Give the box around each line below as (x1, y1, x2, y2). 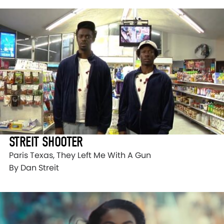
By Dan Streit (9, 162, 59, 174)
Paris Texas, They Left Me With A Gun (9, 149, 151, 161)
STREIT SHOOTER (9, 133, 83, 150)
